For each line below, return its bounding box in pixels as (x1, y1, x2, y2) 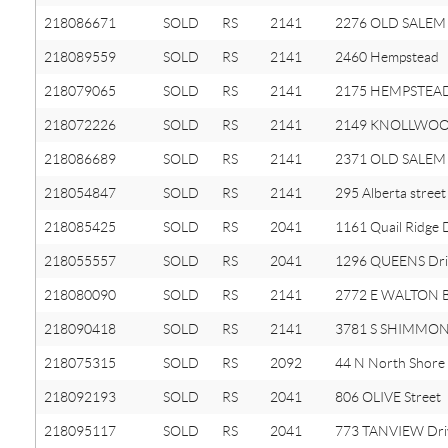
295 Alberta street (335, 185, 446, 202)
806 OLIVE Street (335, 389, 441, 406)
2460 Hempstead (335, 49, 439, 66)
